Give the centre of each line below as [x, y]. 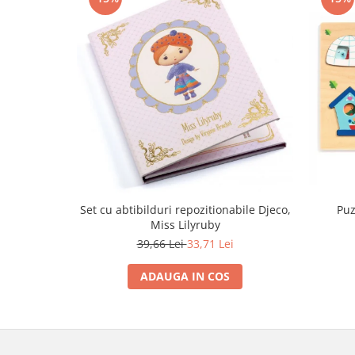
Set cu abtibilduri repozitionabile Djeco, [185, 210]
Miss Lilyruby [185, 225]
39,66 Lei [162, 244]
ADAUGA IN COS [185, 277]
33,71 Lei [210, 244]
